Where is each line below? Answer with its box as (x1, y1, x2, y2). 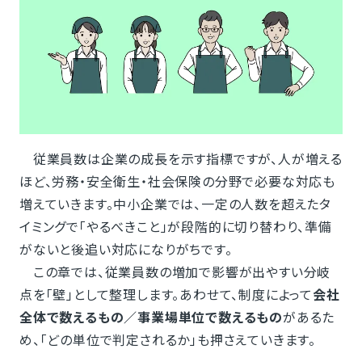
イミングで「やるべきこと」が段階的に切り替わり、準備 (19, 217, 332, 237)
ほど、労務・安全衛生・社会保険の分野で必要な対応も (19, 171, 335, 192)
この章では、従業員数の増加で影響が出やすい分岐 (19, 262, 331, 282)
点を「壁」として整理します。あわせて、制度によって (19, 284, 313, 305)
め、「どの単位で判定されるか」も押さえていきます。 (19, 330, 316, 350)
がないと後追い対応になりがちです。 (19, 239, 233, 259)
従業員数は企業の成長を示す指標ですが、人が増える (19, 149, 343, 169)
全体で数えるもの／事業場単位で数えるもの (19, 307, 283, 327)
